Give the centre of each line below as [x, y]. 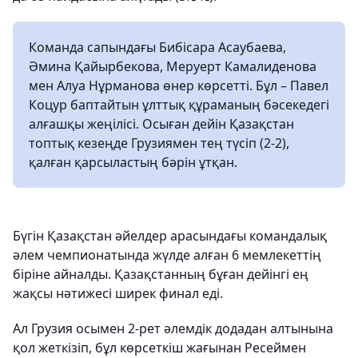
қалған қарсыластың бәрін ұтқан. [133, 162]
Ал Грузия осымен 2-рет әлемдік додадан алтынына [173, 328]
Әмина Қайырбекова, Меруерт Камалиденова [173, 66]
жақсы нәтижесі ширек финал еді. [118, 293]
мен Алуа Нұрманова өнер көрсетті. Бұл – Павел [179, 85]
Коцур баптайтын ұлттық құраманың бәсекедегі [179, 104]
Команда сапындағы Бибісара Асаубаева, [157, 47]
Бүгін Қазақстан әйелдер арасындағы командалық [170, 235]
